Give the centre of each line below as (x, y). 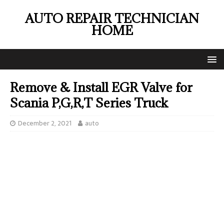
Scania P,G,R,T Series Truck (89, 103)
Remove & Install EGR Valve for (101, 87)
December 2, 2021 (45, 123)
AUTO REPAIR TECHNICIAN (112, 18)
